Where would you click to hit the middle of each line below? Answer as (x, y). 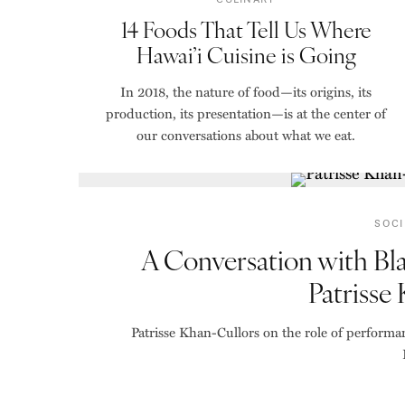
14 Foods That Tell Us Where (246, 29)
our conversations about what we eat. (246, 135)
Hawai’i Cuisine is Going (246, 54)
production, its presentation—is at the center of (246, 113)
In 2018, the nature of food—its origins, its (246, 91)
